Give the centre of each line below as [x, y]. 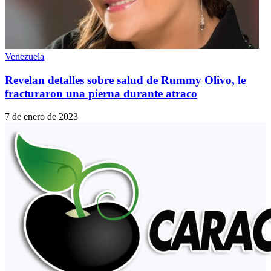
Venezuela [24, 56]
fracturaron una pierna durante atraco [101, 93]
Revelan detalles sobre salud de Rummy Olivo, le [125, 80]
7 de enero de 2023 [41, 117]
